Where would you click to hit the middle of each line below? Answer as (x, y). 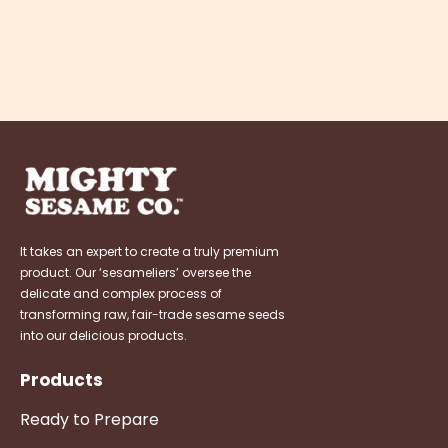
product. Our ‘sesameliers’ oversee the (135, 272)
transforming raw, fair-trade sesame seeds (152, 314)
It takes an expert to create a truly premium (149, 251)
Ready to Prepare (89, 420)
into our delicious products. (103, 335)
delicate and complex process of (121, 293)
